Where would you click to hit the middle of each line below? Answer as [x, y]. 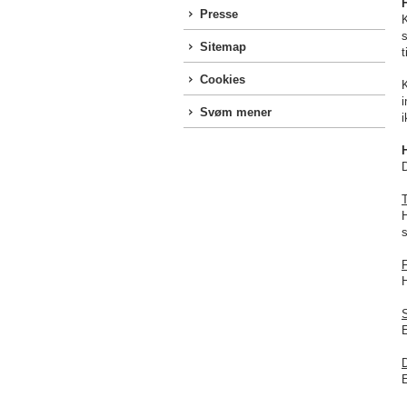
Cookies [223, 79]
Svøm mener [236, 112]
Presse [219, 14]
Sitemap [223, 47]
